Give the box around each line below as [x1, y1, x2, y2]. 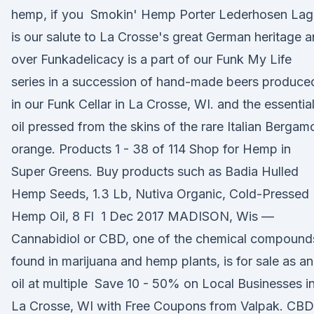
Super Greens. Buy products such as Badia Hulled [11, 164, 299, 179]
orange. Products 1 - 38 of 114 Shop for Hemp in [11, 142, 291, 156]
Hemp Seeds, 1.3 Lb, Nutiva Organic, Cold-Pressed [11, 186, 309, 201]
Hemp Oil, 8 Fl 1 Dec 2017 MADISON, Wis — [11, 209, 274, 224]
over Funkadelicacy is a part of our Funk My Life [11, 52, 292, 67]
